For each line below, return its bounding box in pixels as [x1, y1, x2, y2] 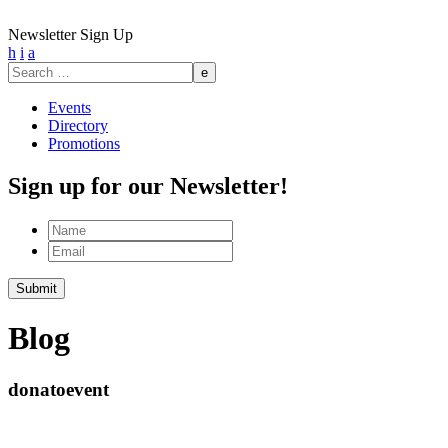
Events [48, 99, 91, 116]
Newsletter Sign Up [8, 26, 133, 43]
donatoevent [8, 378, 109, 400]
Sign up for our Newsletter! [8, 172, 288, 199]
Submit [16, 280, 57, 296]
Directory [48, 117, 108, 134]
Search [7, 61, 50, 78]
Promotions [48, 135, 120, 152]
